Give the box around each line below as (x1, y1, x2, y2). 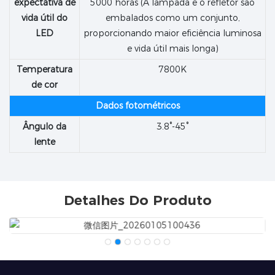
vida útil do (21, 12, 68, 23)
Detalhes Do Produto (63, 192, 212, 209)
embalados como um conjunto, (105, 12, 240, 23)
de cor (31, 79, 58, 90)
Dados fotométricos (95, 99, 180, 111)
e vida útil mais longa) (126, 42, 219, 54)
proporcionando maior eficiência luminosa (83, 27, 261, 39)
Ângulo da (23, 120, 66, 132)
